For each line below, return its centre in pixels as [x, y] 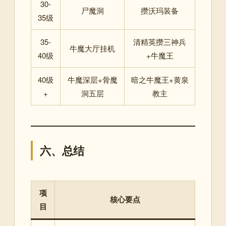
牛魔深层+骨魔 [92, 79]
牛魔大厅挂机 [92, 48]
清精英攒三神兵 [160, 41]
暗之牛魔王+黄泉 [160, 79]
